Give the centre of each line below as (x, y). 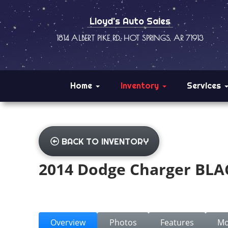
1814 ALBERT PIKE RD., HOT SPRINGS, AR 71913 (130, 38)
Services (205, 85)
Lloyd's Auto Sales (130, 21)
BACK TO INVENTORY (105, 141)
